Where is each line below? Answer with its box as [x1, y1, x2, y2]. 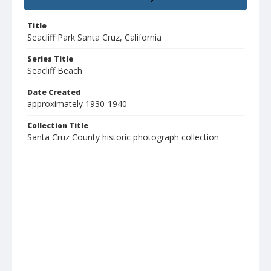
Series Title [27, 54, 73, 65]
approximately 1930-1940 [27, 98, 127, 110]
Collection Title [27, 120, 88, 131]
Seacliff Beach [27, 65, 82, 77]
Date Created [27, 87, 80, 98]
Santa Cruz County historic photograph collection [27, 131, 219, 143]
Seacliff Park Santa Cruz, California [27, 31, 162, 44]
